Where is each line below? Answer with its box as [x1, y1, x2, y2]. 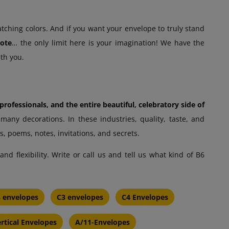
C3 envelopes [57, 192, 103, 202]
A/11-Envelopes [75, 217, 130, 227]
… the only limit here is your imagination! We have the [12, 38, 205, 48]
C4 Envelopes [122, 192, 168, 202]
